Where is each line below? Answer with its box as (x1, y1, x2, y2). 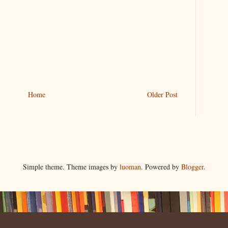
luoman (119, 161, 141, 172)
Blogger (181, 161, 204, 172)
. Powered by (140, 161, 181, 172)
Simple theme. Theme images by (22, 161, 120, 172)
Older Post (147, 89, 178, 99)
